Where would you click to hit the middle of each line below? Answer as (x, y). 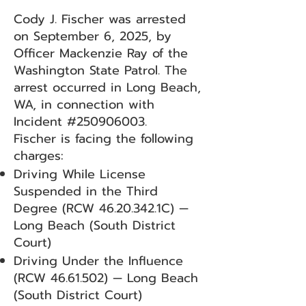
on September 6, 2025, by (93, 36)
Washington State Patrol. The (100, 70)
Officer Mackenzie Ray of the (101, 53)
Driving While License (80, 174)
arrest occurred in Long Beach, (107, 87)
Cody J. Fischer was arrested (100, 19)
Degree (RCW (56, 208)
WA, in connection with (84, 105)
